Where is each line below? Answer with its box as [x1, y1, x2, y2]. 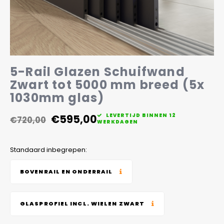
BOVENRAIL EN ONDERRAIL [20, 167, 113, 175]
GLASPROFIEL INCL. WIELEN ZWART [20, 199, 145, 207]
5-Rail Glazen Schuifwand [10, 63, 185, 80]
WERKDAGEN [97, 118, 138, 125]
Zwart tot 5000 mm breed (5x [10, 76, 205, 93]
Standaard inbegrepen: [10, 145, 87, 154]
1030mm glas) [10, 89, 104, 106]
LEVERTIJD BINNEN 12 [105, 112, 176, 118]
